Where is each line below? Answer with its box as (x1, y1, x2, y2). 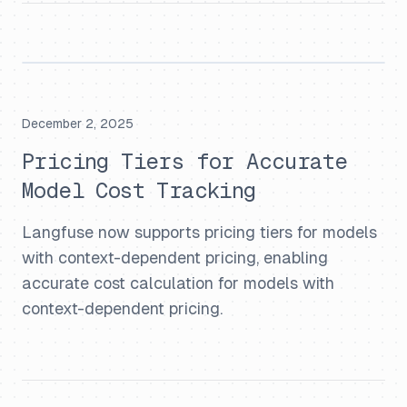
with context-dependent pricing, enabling (22, 248, 328, 267)
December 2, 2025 (22, 116, 134, 131)
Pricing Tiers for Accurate (22, 149, 348, 174)
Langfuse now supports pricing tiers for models (22, 223, 377, 242)
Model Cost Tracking (22, 178, 256, 203)
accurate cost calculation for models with (22, 273, 334, 293)
